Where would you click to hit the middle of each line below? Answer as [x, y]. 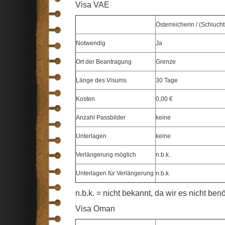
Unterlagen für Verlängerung [115, 173]
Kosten [85, 99]
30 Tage [167, 80]
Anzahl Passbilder [101, 118]
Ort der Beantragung [104, 62]
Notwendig [91, 43]
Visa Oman [95, 209]
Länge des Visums [101, 80]
